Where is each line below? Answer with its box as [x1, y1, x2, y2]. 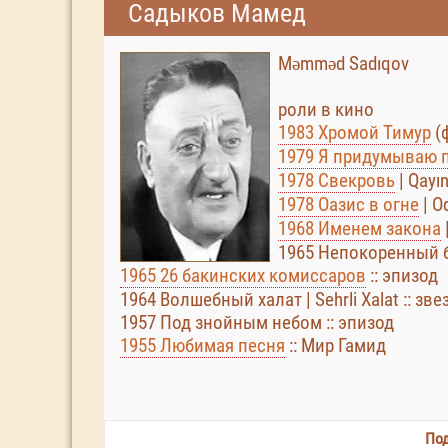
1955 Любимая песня [120, 334, 285, 357]
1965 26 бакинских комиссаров [120, 264, 366, 287]
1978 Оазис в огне [278, 193, 419, 216]
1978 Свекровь [278, 169, 395, 192]
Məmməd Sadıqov [278, 52, 409, 75]
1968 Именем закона [278, 217, 441, 240]
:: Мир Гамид [285, 334, 386, 357]
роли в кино [278, 98, 374, 121]
